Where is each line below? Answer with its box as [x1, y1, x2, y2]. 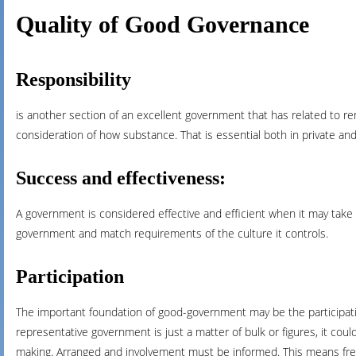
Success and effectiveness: [16, 168, 226, 188]
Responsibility [16, 69, 131, 90]
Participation [16, 266, 124, 287]
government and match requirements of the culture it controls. [16, 226, 328, 241]
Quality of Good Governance [16, 11, 309, 37]
